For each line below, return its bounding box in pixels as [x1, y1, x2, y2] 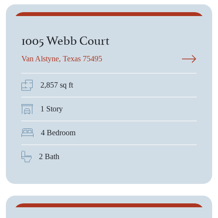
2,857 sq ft [40, 81, 73, 89]
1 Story [40, 105, 63, 113]
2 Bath [39, 152, 59, 161]
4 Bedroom [41, 128, 75, 137]
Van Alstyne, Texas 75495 [21, 54, 102, 63]
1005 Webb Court [21, 30, 109, 48]
